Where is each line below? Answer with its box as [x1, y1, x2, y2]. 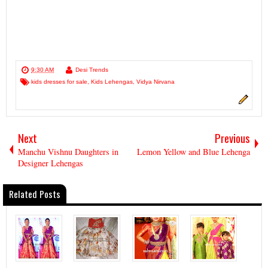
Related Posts [9, 187, 60, 201]
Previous [215, 130, 250, 146]
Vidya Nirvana [136, 78, 175, 85]
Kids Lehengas [91, 78, 133, 85]
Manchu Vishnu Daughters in [18, 146, 118, 157]
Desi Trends [75, 66, 108, 73]
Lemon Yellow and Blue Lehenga [137, 146, 250, 157]
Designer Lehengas [18, 157, 83, 169]
